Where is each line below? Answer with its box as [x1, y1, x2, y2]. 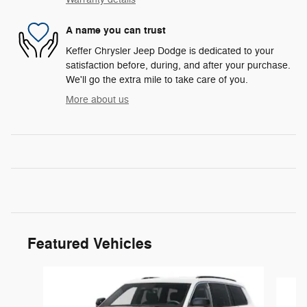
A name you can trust [66, 24, 166, 38]
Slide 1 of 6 [10, 267, 59, 279]
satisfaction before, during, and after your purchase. [66, 59, 291, 71]
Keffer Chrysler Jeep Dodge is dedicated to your [66, 45, 274, 57]
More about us [66, 93, 129, 106]
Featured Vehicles [27, 234, 152, 254]
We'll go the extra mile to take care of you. [66, 73, 248, 86]
